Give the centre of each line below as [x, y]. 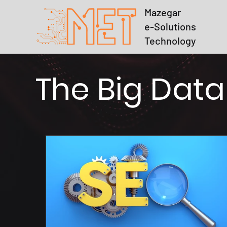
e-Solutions [170, 26]
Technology [170, 41]
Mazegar [163, 12]
